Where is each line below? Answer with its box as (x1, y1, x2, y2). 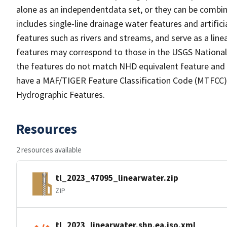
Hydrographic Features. (16, 89, 105, 100)
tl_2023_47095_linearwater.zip (55, 172, 178, 183)
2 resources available (16, 145, 82, 155)
